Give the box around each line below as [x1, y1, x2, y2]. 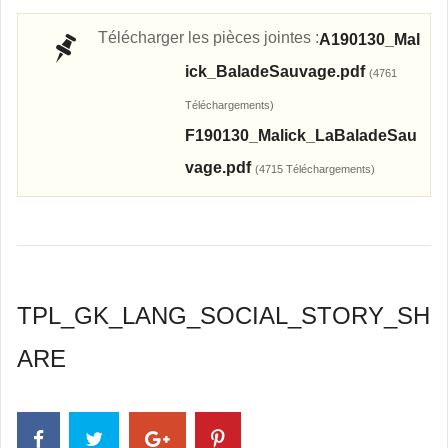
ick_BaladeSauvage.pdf [184, 63, 369, 80]
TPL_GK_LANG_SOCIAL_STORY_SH [17, 302, 430, 329]
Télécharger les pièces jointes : [98, 29, 319, 46]
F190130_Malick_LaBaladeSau [184, 127, 417, 144]
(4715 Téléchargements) [254, 163, 375, 175]
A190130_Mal [319, 31, 420, 48]
